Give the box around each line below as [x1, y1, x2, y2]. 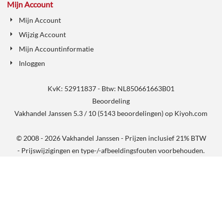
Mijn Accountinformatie [18, 44, 94, 53]
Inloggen [18, 58, 45, 67]
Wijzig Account [18, 30, 66, 39]
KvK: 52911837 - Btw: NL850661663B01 [48, 84, 174, 93]
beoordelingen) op [115, 109, 174, 117]
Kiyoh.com [174, 109, 208, 117]
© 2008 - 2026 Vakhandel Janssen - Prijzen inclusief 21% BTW [16, 133, 206, 142]
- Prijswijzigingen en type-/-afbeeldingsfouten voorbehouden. [17, 146, 205, 155]
